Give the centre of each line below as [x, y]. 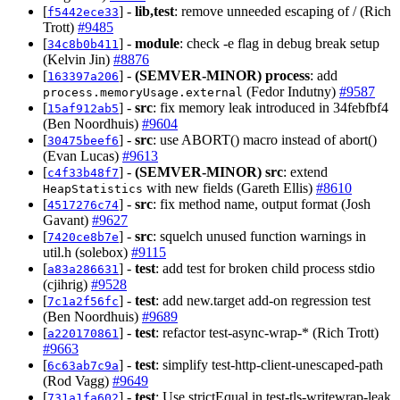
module [157, 43]
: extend [305, 171]
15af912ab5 [83, 108]
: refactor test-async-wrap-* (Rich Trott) [267, 332]
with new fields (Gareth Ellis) [229, 187]
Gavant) [67, 220]
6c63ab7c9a [83, 365]
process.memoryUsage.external [143, 92]
